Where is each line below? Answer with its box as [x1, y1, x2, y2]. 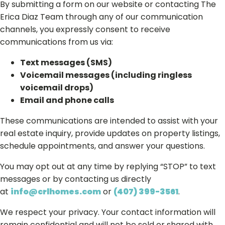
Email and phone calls [20, 94, 114, 106]
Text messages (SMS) [20, 57, 112, 68]
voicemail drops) [20, 82, 93, 93]
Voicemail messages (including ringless [20, 69, 192, 81]
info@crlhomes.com [11, 186, 101, 197]
